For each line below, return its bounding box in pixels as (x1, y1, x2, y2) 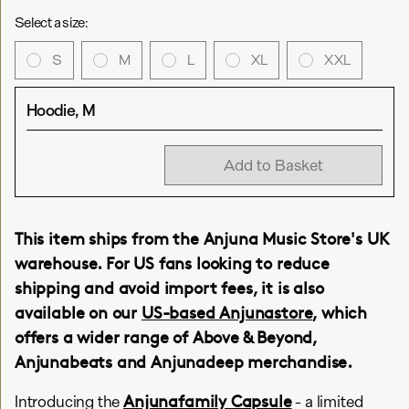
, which (312, 300, 368, 323)
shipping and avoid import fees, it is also (15, 276, 324, 299)
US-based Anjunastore (141, 300, 313, 323)
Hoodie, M (26, 100, 96, 121)
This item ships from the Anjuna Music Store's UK (15, 226, 389, 249)
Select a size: (15, 14, 89, 31)
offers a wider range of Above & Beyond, (15, 325, 317, 348)
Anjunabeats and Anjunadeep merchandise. (15, 350, 352, 372)
